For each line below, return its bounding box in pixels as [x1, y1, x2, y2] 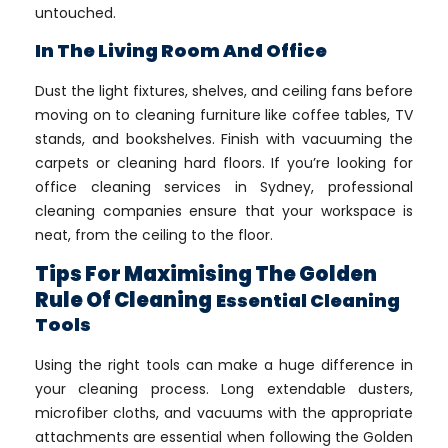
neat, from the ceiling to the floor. [35, 225, 273, 245]
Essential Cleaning [216, 288, 400, 313]
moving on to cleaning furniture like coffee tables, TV [35, 105, 413, 125]
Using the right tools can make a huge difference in [35, 355, 413, 375]
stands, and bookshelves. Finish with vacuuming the [35, 129, 413, 149]
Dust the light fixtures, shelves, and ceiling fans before [35, 81, 413, 101]
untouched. [35, 3, 116, 23]
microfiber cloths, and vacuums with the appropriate [35, 403, 413, 423]
